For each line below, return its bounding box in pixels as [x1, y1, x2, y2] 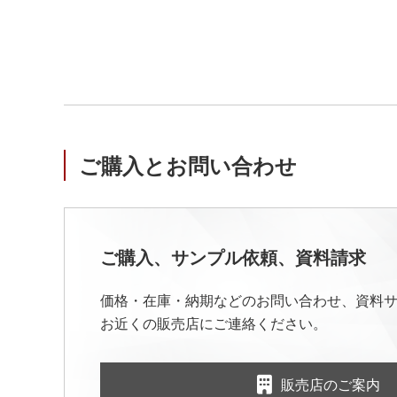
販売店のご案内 [281, 377, 380, 393]
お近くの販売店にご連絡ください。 [100, 316, 327, 331]
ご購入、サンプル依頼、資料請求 [100, 248, 366, 268]
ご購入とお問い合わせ [79, 154, 297, 178]
